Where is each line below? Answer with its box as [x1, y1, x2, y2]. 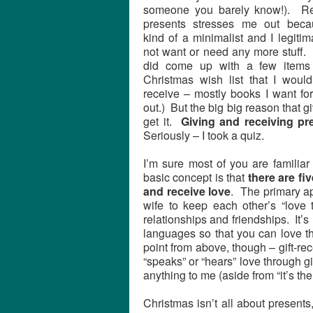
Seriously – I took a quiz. [143, 127, 264, 143]
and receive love [143, 183, 231, 199]
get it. [143, 113, 181, 129]
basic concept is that [143, 169, 248, 185]
